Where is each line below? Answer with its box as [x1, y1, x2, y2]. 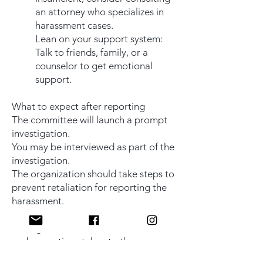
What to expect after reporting [12, 100, 145, 112]
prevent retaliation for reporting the [12, 181, 167, 193]
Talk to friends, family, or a [35, 46, 148, 58]
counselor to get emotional [35, 60, 153, 72]
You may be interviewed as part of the [12, 141, 174, 153]
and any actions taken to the [12, 235, 134, 247]
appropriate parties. [12, 249, 99, 261]
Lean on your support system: [35, 33, 163, 45]
